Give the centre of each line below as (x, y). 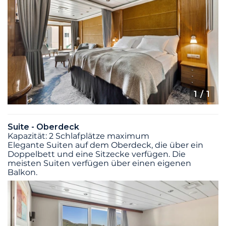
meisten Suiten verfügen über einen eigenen (99, 163)
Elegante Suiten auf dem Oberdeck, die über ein (105, 145)
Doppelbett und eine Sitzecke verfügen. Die (97, 154)
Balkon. (22, 173)
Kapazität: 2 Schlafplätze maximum (78, 136)
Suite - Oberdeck (43, 127)
